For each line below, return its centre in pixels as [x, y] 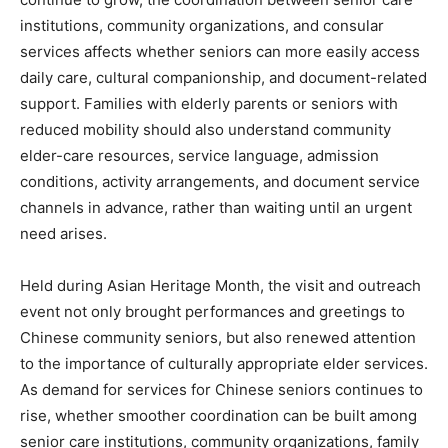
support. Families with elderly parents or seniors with [209, 104]
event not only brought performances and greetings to [212, 312]
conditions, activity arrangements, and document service [220, 182]
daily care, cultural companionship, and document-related [223, 78]
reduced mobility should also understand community [205, 130]
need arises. [63, 234]
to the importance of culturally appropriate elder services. [224, 364]
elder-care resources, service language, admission [199, 156]
